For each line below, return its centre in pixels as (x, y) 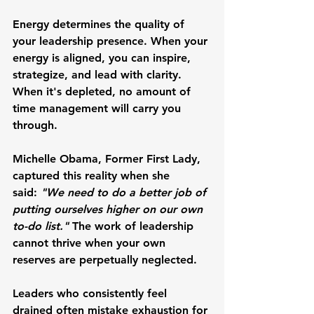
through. (35, 125)
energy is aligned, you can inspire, (103, 58)
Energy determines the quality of (100, 24)
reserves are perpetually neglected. (105, 260)
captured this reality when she (93, 176)
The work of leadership (133, 226)
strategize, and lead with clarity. (99, 75)
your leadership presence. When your (112, 41)
